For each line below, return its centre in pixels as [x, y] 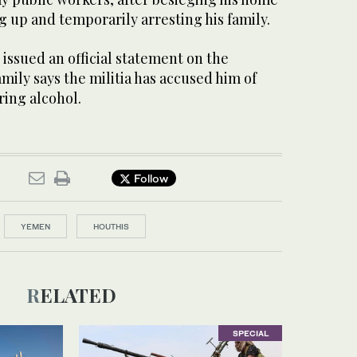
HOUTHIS [111, 226]
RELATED [78, 294]
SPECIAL [250, 333]
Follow [149, 178]
